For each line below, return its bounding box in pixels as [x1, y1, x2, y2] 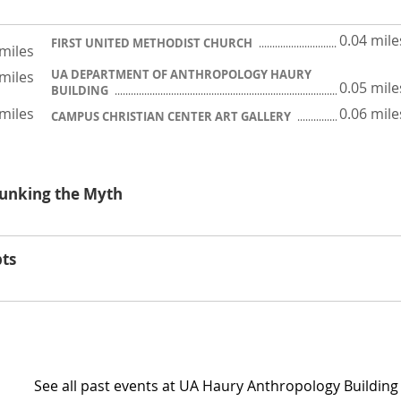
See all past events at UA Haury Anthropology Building [34, 376, 398, 397]
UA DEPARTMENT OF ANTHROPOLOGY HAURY [51, 66, 311, 82]
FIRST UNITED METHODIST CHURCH [51, 35, 255, 51]
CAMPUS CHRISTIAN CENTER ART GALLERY [51, 108, 294, 124]
